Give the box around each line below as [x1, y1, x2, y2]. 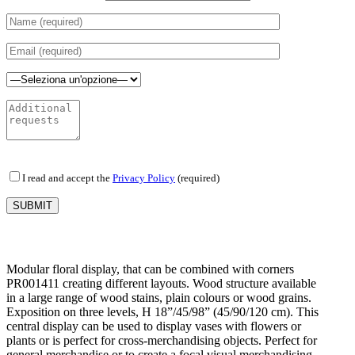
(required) [175, 171, 219, 184]
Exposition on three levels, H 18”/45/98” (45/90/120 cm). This [6, 304, 319, 319]
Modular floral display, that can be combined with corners [6, 261, 294, 276]
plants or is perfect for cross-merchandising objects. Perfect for [6, 333, 317, 347]
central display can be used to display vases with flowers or [6, 319, 301, 333]
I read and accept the [22, 171, 113, 184]
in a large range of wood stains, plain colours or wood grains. [6, 290, 311, 304]
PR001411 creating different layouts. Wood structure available [6, 276, 316, 290]
